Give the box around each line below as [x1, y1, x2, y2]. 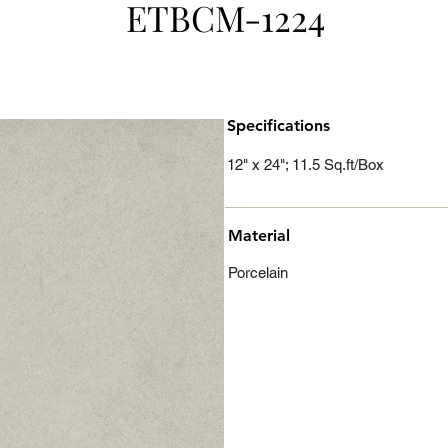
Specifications [227, 116, 330, 135]
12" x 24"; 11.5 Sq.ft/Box [227, 156, 384, 173]
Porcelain [228, 264, 288, 281]
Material [228, 226, 290, 245]
